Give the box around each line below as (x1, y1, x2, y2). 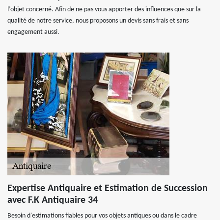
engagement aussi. (7, 28, 59, 36)
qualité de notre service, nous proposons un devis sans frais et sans (7, 17, 189, 25)
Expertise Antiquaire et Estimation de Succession (7, 184, 208, 193)
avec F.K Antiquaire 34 (7, 195, 98, 205)
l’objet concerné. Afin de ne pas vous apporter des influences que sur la (7, 6, 201, 13)
